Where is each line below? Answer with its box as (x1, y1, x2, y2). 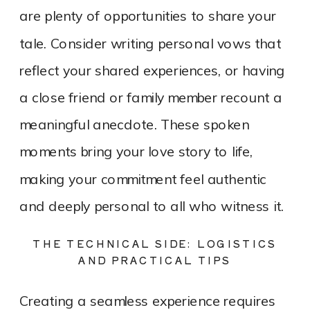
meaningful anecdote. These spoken (19, 116, 249, 134)
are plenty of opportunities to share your (19, 8, 277, 26)
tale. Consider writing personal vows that (19, 35, 282, 53)
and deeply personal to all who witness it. (19, 197, 284, 216)
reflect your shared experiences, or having (19, 62, 285, 80)
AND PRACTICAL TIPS (78, 253, 232, 268)
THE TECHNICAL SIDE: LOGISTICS (33, 236, 277, 251)
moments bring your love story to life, (19, 143, 253, 161)
